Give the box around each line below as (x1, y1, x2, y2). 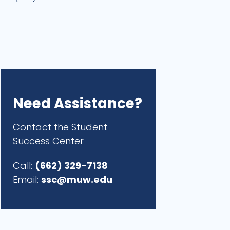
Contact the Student (13, 121, 108, 134)
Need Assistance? (13, 93, 143, 114)
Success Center (13, 135, 84, 148)
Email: (13, 172, 42, 186)
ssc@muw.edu (41, 172, 113, 186)
